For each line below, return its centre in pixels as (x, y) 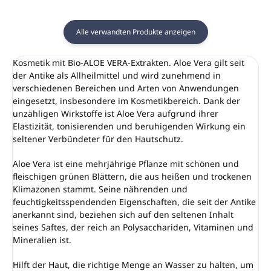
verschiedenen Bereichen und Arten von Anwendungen (126, 88)
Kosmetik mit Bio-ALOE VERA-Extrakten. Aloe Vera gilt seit (129, 62)
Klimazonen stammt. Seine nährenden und (100, 189)
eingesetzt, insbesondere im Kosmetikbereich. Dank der (126, 100)
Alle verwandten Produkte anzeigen (135, 31)
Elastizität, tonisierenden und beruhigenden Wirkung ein (129, 126)
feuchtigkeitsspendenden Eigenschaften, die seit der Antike (134, 201)
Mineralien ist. (42, 240)
